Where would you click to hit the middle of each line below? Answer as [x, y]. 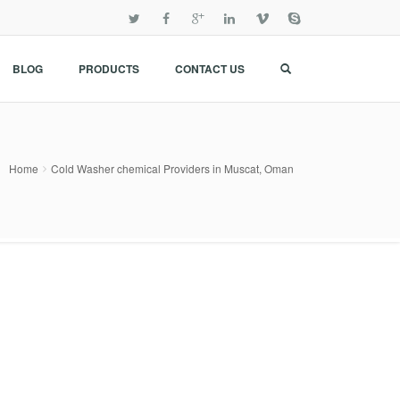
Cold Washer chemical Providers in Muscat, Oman [172, 168]
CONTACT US [210, 69]
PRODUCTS [109, 69]
